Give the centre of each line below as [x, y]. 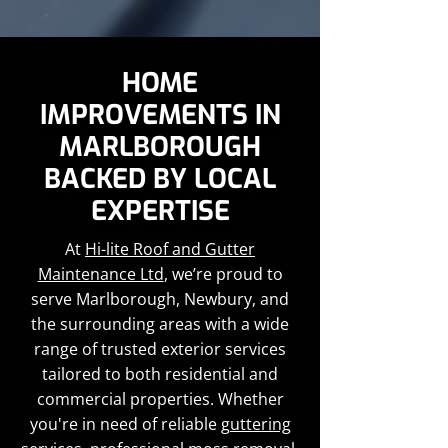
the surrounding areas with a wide [160, 324]
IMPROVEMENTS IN [160, 115]
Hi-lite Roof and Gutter [170, 249]
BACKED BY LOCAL [160, 179]
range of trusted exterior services [160, 349]
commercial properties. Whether [160, 399]
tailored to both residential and [160, 374]
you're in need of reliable [125, 424]
